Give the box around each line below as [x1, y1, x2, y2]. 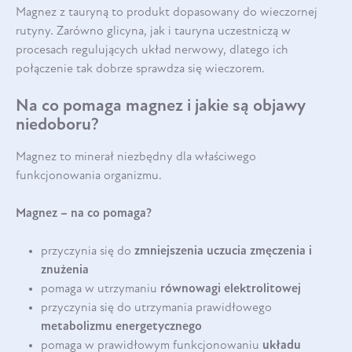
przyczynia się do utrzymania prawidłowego [41, 301, 272, 314]
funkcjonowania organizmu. [16, 169, 162, 182]
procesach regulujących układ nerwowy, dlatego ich [16, 43, 288, 57]
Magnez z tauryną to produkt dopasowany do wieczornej [16, 5, 317, 19]
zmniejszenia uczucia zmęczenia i [131, 244, 312, 258]
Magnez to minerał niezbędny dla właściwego [16, 150, 256, 163]
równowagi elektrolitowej [157, 282, 301, 295]
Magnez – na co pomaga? [16, 207, 152, 220]
